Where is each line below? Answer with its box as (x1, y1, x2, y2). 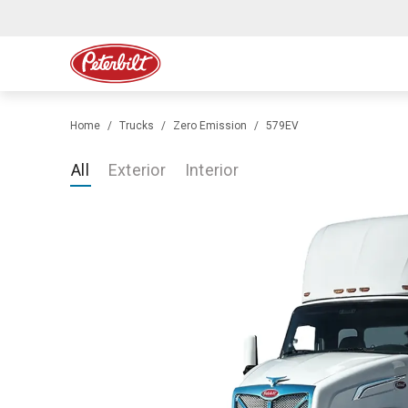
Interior (184, 160, 239, 179)
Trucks (119, 119, 154, 132)
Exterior (107, 160, 166, 179)
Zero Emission (173, 119, 247, 132)
